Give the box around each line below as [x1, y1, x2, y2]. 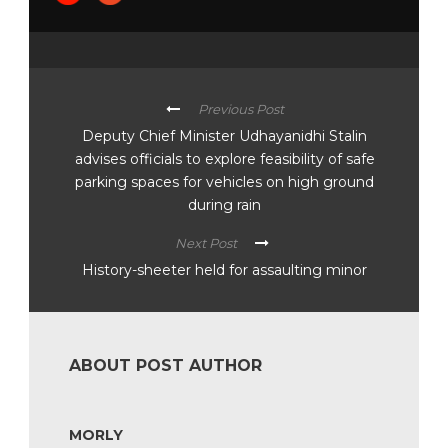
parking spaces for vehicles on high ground [75, 173, 374, 192]
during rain [188, 196, 261, 215]
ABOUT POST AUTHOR [69, 356, 262, 376]
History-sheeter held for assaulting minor [81, 261, 367, 280]
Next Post [174, 235, 237, 252]
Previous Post [197, 101, 284, 118]
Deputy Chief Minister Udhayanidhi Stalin [82, 127, 367, 146]
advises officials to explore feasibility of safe [74, 150, 375, 169]
